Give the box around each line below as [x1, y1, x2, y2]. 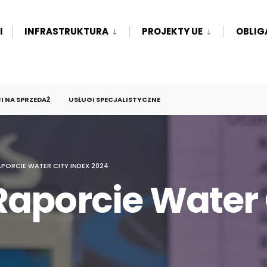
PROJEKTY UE [142, 25, 203, 38]
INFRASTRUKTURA [24, 25, 108, 38]
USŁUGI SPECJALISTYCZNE [69, 95, 160, 104]
